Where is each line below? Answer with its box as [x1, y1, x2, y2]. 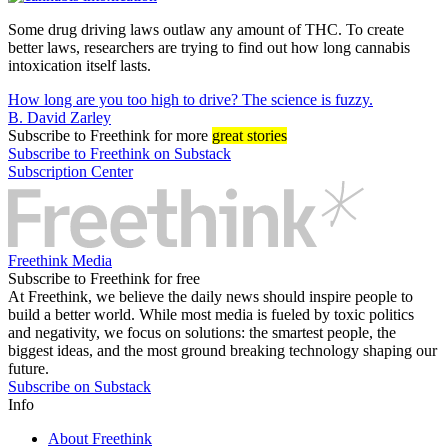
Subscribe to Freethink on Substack [8, 144, 231, 162]
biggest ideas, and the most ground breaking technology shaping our [8, 342, 437, 360]
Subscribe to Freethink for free [8, 270, 200, 288]
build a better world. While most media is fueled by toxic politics [8, 306, 414, 324]
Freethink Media [8, 252, 112, 270]
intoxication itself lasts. [8, 56, 151, 74]
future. [8, 360, 49, 378]
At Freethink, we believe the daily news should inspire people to [8, 288, 413, 306]
